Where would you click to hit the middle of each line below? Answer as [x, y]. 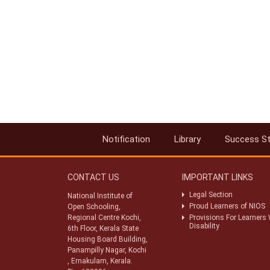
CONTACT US [93, 177]
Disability [204, 226]
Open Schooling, [94, 207]
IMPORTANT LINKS [218, 177]
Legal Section [211, 195]
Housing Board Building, [108, 239]
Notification [126, 139]
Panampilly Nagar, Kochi [107, 250]
